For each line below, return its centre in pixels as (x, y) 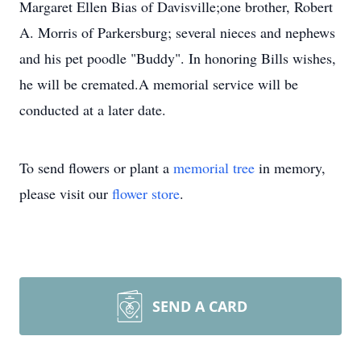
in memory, (290, 168)
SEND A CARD (200, 306)
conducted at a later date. (93, 110)
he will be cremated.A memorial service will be (159, 84)
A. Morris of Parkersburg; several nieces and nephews (177, 32)
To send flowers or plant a (96, 168)
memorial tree (214, 168)
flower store (146, 193)
